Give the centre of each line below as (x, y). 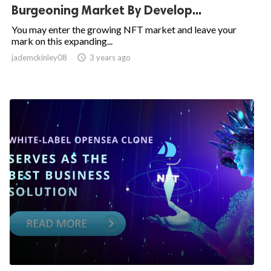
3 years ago (110, 58)
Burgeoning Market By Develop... (106, 10)
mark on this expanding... (62, 41)
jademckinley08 (39, 58)
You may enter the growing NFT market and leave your (124, 30)
